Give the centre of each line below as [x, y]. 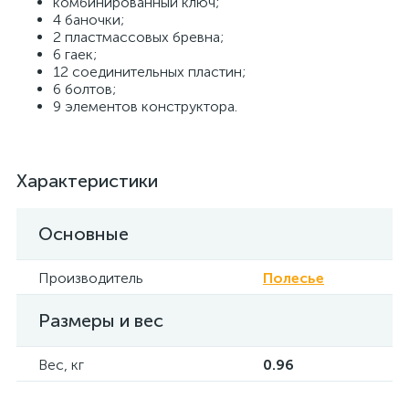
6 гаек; [75, 54]
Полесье [294, 278]
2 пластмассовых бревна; [138, 37]
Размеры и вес [101, 320]
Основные [84, 234]
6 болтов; [84, 89]
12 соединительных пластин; [149, 72]
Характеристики [87, 181]
